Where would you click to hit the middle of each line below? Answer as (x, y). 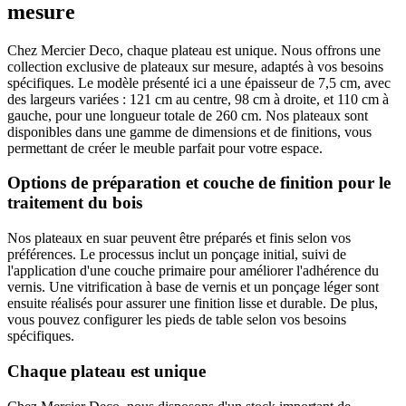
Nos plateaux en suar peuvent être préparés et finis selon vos (179, 238)
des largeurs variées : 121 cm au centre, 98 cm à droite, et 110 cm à (198, 99)
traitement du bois (75, 203)
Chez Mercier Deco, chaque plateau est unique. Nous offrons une (194, 50)
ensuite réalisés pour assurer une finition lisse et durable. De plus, (193, 304)
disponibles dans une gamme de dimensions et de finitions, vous (189, 131)
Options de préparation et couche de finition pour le (199, 183)
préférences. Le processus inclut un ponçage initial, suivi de (177, 255)
